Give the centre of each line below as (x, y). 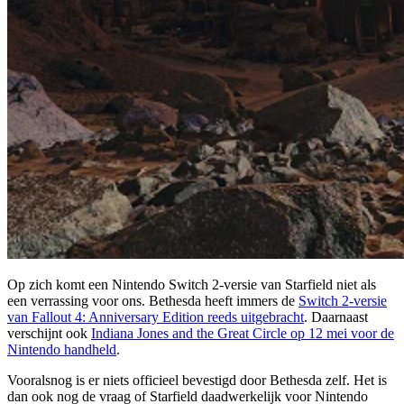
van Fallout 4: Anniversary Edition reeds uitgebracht (156, 317)
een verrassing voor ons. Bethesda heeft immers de (153, 301)
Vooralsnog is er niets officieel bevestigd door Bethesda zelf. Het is (197, 381)
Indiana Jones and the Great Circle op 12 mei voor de (243, 334)
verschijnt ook (49, 334)
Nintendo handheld (62, 350)
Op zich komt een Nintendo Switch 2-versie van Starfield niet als (192, 285)
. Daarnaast (336, 317)
